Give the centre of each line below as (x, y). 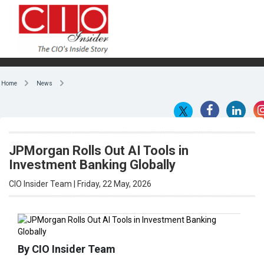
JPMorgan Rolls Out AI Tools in (99, 150)
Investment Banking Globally (92, 164)
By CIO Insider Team (67, 249)
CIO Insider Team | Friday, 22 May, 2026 (80, 184)
